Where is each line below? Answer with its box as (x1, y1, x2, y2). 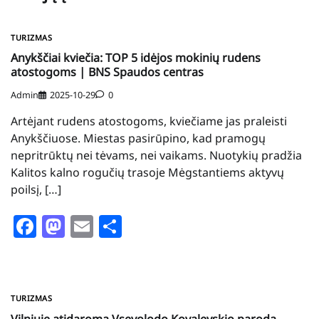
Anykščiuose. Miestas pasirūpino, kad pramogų (11, 130, 266, 147)
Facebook (36, 211, 138, 242)
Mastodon (65, 211, 173, 242)
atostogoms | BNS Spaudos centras (11, 64, 204, 80)
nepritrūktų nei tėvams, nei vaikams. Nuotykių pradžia (11, 147, 302, 164)
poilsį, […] (11, 182, 61, 198)
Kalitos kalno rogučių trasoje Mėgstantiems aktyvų (11, 164, 284, 181)
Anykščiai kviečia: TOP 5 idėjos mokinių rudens (11, 50, 261, 66)
